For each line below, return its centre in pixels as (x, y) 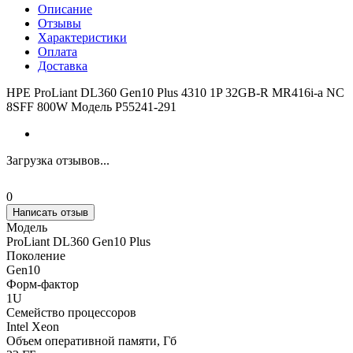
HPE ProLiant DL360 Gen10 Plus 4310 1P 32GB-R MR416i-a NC (175, 93)
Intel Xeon (33, 327)
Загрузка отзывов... (58, 161)
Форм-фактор (43, 284)
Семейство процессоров (71, 313)
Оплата (58, 52)
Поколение (36, 256)
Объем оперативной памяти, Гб (91, 341)
